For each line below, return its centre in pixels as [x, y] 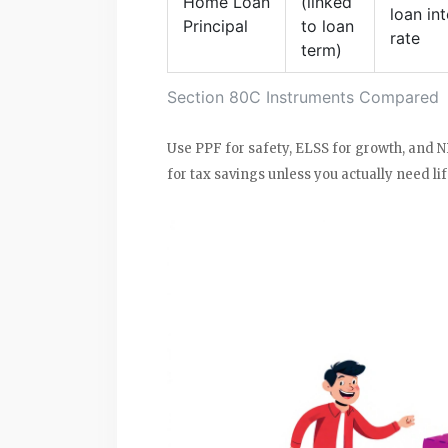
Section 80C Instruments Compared [303, 96]
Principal [215, 25]
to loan [327, 25]
